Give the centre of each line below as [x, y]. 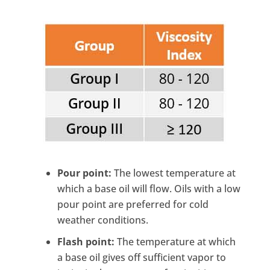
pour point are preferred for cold [133, 205]
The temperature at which [175, 242]
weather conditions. [102, 220]
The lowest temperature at [173, 173]
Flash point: [86, 242]
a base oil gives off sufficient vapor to [141, 258]
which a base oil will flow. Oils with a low [149, 189]
